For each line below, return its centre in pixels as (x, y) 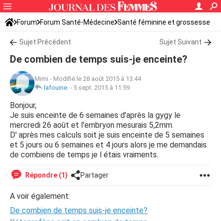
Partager (94, 175)
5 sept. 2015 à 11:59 (102, 88)
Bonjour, (23, 105)
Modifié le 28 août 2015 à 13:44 (97, 79)
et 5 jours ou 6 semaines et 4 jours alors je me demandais (108, 145)
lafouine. (56, 88)
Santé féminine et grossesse (164, 22)
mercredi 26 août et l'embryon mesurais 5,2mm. (92, 125)
